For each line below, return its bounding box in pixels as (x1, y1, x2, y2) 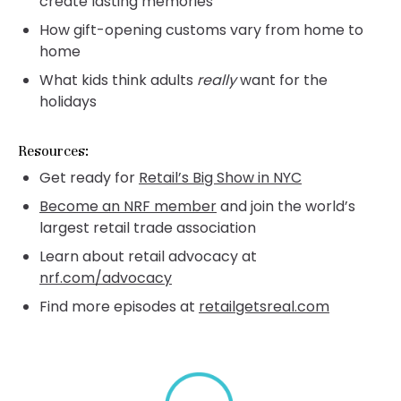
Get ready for (39, 166, 139, 188)
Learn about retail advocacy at (39, 245, 257, 267)
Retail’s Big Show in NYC (139, 166, 302, 188)
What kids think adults (39, 69, 197, 90)
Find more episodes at (39, 295, 199, 317)
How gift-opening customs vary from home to (39, 19, 363, 40)
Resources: (18, 141, 89, 160)
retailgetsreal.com (199, 295, 329, 317)
